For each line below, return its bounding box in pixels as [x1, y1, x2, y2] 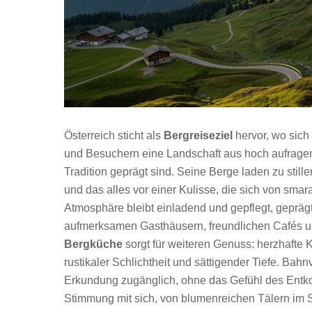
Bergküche [64, 238, 123, 251]
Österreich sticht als [64, 130, 164, 142]
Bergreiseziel [164, 130, 233, 142]
